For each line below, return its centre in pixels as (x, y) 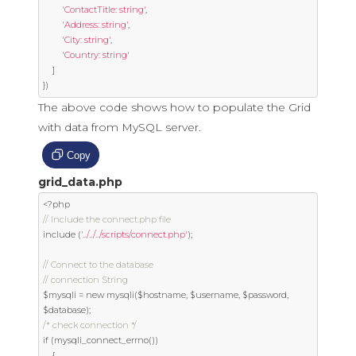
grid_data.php (80, 182)
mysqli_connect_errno (101, 340)
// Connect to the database (98, 265)
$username (213, 295)
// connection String (85, 280)
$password (263, 295)
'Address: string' (95, 25)
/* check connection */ (90, 325)
